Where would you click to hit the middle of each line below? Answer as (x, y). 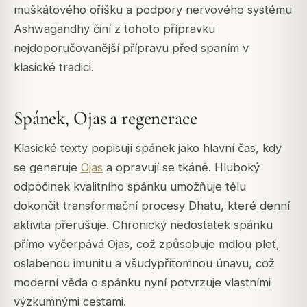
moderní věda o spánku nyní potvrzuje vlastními (142, 283)
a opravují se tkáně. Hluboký (181, 168)
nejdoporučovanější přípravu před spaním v (131, 48)
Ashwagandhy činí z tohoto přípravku (114, 29)
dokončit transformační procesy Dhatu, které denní (152, 206)
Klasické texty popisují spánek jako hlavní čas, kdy (148, 148)
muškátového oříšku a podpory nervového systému (153, 10)
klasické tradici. (54, 67)
